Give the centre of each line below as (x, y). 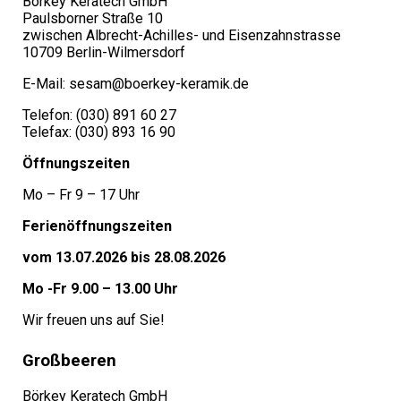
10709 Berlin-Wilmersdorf (104, 53)
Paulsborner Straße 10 (93, 19)
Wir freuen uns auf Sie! (94, 320)
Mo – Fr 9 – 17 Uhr (81, 195)
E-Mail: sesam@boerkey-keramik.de (136, 84)
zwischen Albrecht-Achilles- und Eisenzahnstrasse (182, 36)
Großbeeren (69, 361)
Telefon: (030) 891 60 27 (99, 115)
